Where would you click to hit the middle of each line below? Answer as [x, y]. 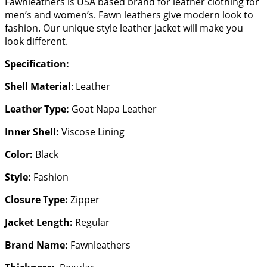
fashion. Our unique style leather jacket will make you [124, 28]
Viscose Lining [93, 132]
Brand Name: [38, 245]
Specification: [37, 64]
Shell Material [38, 87]
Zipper [84, 200]
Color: [19, 155]
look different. [36, 41]
